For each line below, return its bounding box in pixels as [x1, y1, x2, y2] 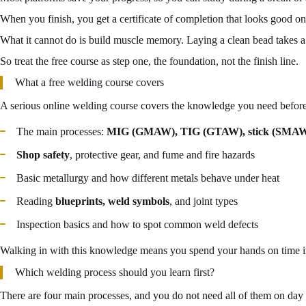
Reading [16, 195, 55, 208]
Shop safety [16, 149, 70, 161]
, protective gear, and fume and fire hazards [70, 149, 255, 161]
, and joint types [169, 195, 238, 208]
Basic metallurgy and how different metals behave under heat [16, 172, 279, 184]
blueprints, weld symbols [55, 195, 169, 208]
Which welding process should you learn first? [15, 266, 214, 278]
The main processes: [16, 126, 107, 138]
